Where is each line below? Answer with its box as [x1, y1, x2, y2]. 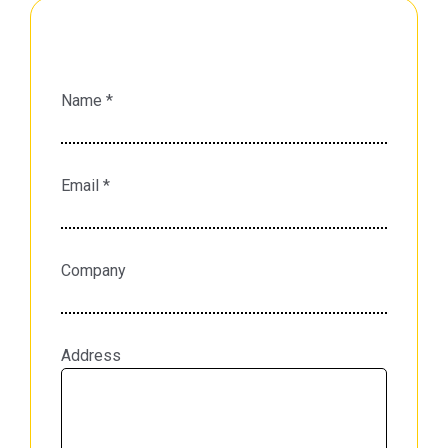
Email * [61, 176, 110, 195]
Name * [61, 91, 113, 110]
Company [61, 261, 126, 280]
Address [61, 346, 121, 365]
